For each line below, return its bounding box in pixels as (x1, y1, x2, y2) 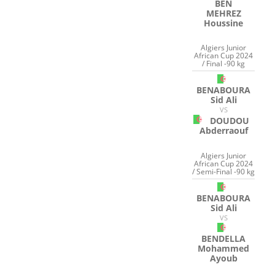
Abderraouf (199, 125, 248, 137)
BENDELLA (201, 232, 246, 244)
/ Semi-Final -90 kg (192, 166, 255, 177)
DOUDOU (210, 115, 250, 127)
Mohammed (198, 242, 250, 254)
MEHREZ (206, 7, 241, 19)
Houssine (204, 17, 244, 29)
